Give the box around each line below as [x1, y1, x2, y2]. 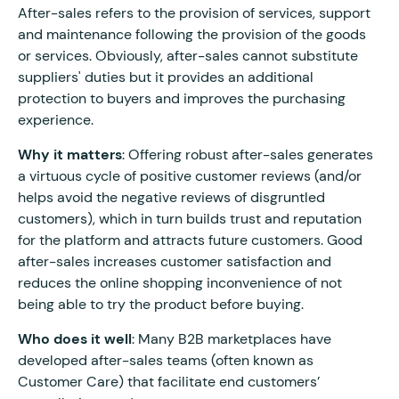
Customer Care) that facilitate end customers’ [18, 371, 320, 391]
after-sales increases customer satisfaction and [18, 251, 331, 271]
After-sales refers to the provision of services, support [18, 3, 370, 22]
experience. [18, 110, 94, 129]
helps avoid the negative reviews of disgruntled [18, 187, 325, 207]
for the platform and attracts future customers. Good [18, 230, 362, 249]
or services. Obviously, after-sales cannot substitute [18, 45, 358, 65]
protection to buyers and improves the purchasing [18, 88, 346, 108]
